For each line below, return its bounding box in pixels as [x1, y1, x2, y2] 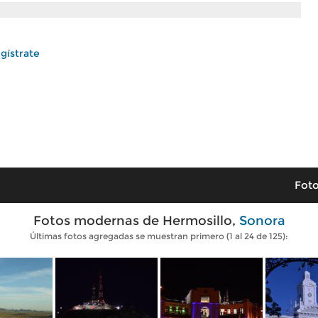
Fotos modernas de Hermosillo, [33, 213, 239, 229]
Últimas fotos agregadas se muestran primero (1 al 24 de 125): [30, 231, 288, 241]
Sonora [238, 213, 285, 229]
